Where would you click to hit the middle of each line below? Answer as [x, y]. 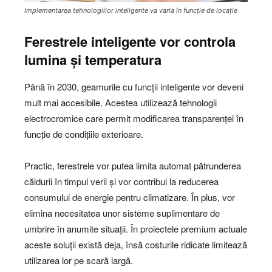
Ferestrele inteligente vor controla [130, 41]
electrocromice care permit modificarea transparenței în [134, 118]
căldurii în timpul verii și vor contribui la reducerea [121, 181]
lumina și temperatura [93, 59]
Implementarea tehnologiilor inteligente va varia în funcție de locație [131, 10]
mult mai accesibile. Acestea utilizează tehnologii [121, 102]
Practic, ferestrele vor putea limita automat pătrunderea [133, 165]
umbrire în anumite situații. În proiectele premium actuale [136, 228]
